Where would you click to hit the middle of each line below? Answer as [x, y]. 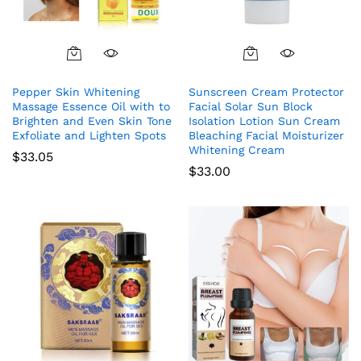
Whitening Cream [237, 150]
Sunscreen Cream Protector [266, 92]
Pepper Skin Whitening [76, 92]
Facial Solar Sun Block [251, 107]
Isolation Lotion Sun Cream [264, 121]
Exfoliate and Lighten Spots [89, 136]
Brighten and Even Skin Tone [92, 121]
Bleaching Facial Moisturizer [266, 136]
